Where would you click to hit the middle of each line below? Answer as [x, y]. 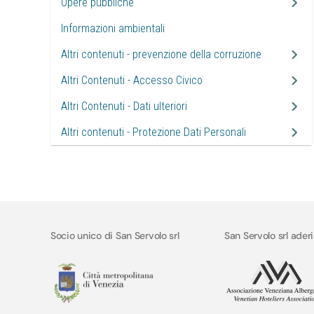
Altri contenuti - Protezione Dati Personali [153, 132]
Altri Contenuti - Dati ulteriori [124, 106]
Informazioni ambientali [113, 28]
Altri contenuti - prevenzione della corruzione [161, 54]
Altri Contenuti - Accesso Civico [132, 80]
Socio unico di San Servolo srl [115, 235]
